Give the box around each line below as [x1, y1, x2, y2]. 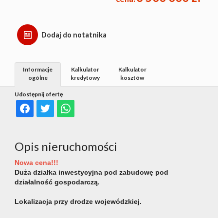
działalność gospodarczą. [15, 178, 100, 186]
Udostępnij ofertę [15, 91, 63, 98]
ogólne [28, 74, 48, 82]
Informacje [23, 66, 53, 73]
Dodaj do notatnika [41, 31, 107, 39]
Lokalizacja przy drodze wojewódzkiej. [15, 198, 142, 206]
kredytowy [70, 74, 100, 82]
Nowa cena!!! [15, 159, 58, 167]
